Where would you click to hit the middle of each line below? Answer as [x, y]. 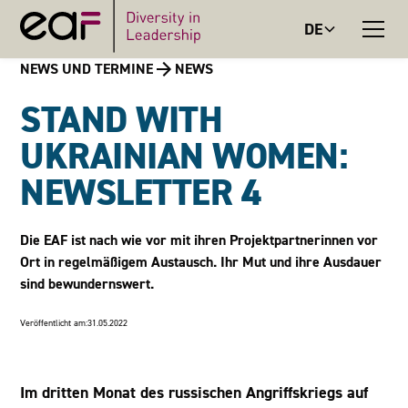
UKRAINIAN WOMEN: [184, 157]
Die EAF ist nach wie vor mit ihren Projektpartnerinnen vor [199, 240]
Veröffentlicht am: [54, 323]
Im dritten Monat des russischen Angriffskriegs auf [194, 393]
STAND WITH [122, 120]
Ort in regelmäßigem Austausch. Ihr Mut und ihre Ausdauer [201, 262]
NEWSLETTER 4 [141, 193]
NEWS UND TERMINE [87, 69]
